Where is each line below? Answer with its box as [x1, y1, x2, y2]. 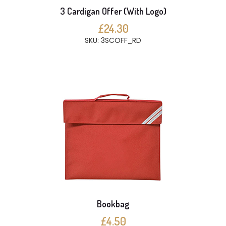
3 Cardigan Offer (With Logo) [60, 6, 166, 17]
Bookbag [97, 198, 129, 209]
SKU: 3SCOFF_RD [85, 35, 141, 45]
